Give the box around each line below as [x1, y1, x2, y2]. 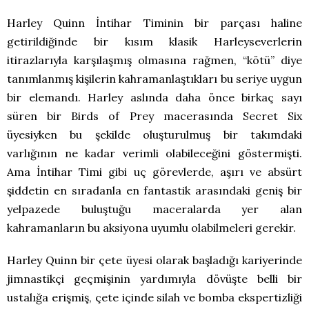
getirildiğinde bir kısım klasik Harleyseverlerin [7, 34, 302, 49]
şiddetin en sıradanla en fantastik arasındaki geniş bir [7, 183, 302, 198]
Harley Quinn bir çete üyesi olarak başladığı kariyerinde [7, 253, 302, 268]
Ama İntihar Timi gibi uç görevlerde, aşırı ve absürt [7, 165, 302, 179]
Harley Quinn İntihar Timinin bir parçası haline [7, 16, 302, 30]
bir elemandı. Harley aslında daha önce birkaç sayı [7, 90, 302, 105]
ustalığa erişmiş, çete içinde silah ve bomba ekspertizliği [7, 290, 302, 305]
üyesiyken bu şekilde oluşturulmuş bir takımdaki [7, 128, 302, 142]
